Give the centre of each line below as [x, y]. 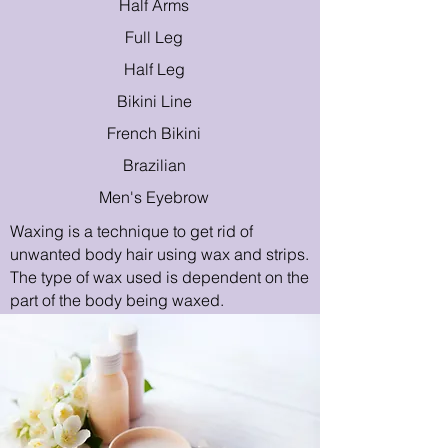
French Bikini [156, 133]
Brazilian [156, 165]
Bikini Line [156, 101]
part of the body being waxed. [117, 300]
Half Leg [156, 69]
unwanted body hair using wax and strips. [159, 254]
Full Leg [156, 37]
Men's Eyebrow [156, 197]
